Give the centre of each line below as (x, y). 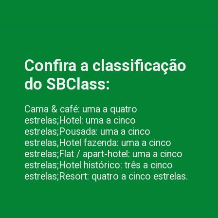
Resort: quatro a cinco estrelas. (124, 176)
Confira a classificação (106, 66)
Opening (41, 40)
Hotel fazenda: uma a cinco (115, 143)
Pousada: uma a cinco (105, 131)
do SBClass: (67, 84)
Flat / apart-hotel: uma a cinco (121, 154)
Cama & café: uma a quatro (81, 109)
